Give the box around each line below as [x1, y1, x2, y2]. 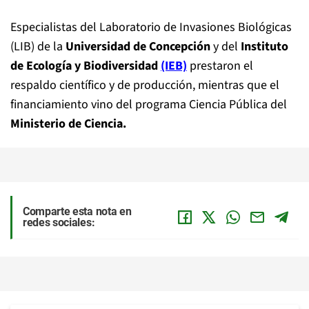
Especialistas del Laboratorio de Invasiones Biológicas [10, 19, 292, 36]
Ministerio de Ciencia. [10, 115, 126, 132]
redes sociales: [23, 216, 95, 229]
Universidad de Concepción [66, 38, 210, 55]
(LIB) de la [10, 38, 66, 55]
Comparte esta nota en [23, 205, 132, 218]
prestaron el [187, 57, 253, 74]
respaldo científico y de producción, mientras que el [10, 77, 279, 94]
